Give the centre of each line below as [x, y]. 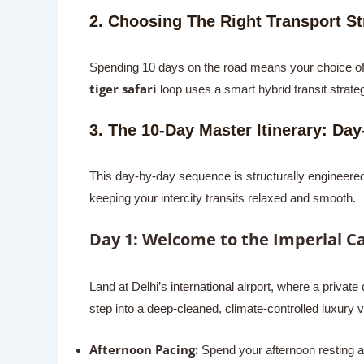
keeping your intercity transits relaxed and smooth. [222, 197]
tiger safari [123, 88]
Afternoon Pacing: [143, 349]
